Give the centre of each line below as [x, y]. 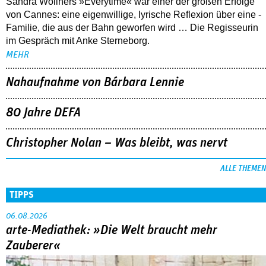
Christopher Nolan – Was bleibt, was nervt [117, 232]
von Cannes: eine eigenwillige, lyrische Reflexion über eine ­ [134, 104]
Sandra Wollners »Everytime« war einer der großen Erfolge [130, 91]
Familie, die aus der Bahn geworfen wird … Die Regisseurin [132, 117]
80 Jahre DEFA [43, 202]
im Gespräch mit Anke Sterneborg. [78, 130]
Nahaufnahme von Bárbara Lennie [95, 172]
